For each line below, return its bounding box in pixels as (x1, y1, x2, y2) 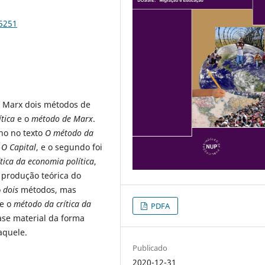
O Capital (1, 141, 36, 153)
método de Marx (31, 113, 93, 125)
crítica (56, 198, 79, 210)
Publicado (132, 243, 168, 254)
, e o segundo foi (36, 141, 102, 153)
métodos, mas (18, 184, 76, 196)
